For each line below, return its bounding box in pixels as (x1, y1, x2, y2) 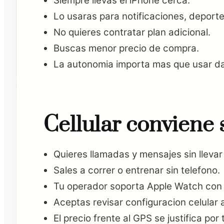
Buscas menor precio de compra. (53, 42, 199, 54)
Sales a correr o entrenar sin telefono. (53, 164, 220, 176)
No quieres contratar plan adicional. (53, 26, 210, 38)
